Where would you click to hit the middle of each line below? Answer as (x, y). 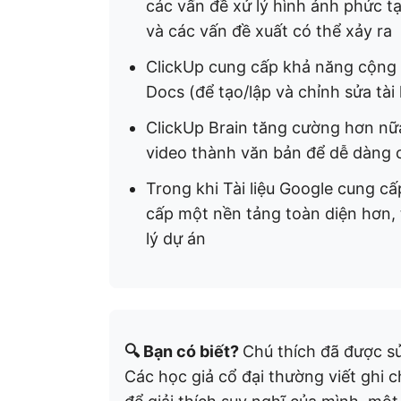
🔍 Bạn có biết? (183, 351)
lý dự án (176, 239)
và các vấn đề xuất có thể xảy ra (269, 31)
